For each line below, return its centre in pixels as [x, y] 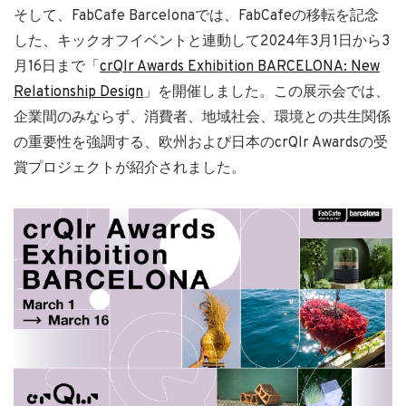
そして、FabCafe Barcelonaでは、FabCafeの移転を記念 [196, 16]
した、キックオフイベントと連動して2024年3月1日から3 [202, 41]
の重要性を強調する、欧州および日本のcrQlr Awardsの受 [201, 143]
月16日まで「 [57, 67]
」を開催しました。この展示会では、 [266, 92]
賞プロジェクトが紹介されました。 [130, 168]
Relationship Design [78, 92]
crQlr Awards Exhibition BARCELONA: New [240, 67]
